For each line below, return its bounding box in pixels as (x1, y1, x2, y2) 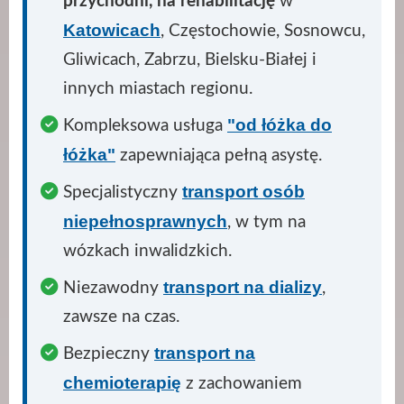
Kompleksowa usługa (63, 115, 227, 134)
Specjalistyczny (63, 182, 182, 201)
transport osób (182, 180, 305, 201)
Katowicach (63, 19, 161, 40)
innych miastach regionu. (63, 78, 252, 97)
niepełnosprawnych (63, 210, 227, 231)
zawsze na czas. (63, 307, 179, 326)
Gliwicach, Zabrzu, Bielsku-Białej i (63, 50, 317, 69)
